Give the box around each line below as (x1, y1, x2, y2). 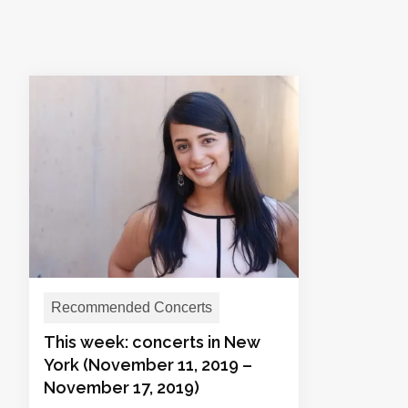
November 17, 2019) (44, 378, 199, 397)
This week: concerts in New (44, 332, 260, 352)
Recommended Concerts (51, 300, 212, 315)
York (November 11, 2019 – (44, 355, 252, 374)
